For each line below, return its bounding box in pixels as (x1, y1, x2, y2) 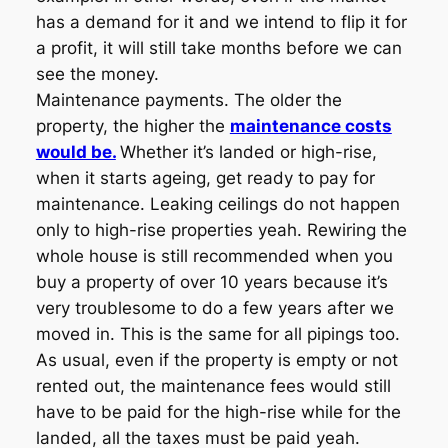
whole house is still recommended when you (35, 246, 393, 267)
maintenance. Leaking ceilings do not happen (35, 194, 400, 215)
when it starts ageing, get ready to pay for (35, 168, 375, 189)
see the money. (35, 64, 159, 85)
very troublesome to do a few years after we (35, 298, 394, 319)
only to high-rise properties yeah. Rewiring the (35, 220, 407, 241)
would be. (35, 142, 116, 163)
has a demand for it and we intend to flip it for (35, 12, 407, 33)
